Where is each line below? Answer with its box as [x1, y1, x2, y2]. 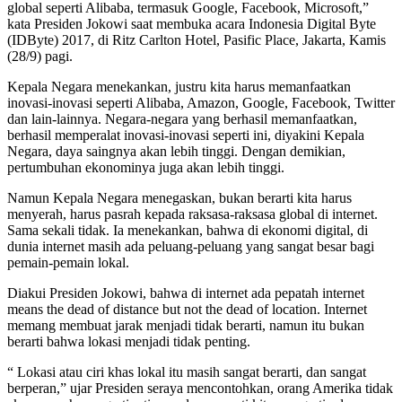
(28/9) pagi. [7, 48, 73, 64]
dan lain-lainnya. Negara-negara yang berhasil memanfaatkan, [7, 110, 357, 127]
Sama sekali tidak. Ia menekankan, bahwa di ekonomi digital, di [7, 222, 368, 238]
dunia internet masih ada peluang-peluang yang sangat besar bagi [7, 238, 374, 254]
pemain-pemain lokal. [7, 254, 129, 270]
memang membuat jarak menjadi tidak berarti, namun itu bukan [7, 317, 364, 333]
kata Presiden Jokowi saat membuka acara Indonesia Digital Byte [7, 15, 376, 31]
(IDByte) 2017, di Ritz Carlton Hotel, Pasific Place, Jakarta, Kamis [7, 31, 386, 48]
